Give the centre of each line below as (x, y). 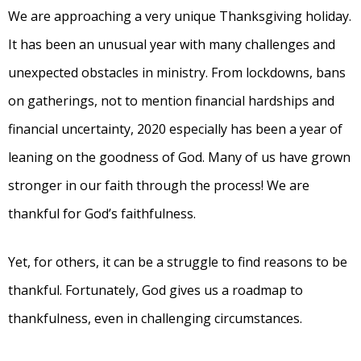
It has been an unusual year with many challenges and (172, 45)
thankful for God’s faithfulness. (102, 214)
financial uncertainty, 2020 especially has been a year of (175, 129)
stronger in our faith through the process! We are (159, 186)
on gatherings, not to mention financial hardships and (171, 101)
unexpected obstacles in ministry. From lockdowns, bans (177, 73)
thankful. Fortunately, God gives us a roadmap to (156, 290)
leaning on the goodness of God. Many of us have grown (179, 158)
